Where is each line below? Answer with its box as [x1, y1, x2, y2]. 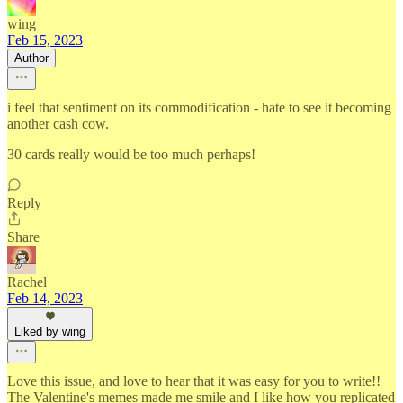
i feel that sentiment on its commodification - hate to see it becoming [7, 100, 391, 115]
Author [14, 51, 49, 65]
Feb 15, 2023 [7, 32, 83, 48]
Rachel [7, 274, 47, 290]
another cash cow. [7, 116, 109, 131]
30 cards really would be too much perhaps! [7, 147, 255, 162]
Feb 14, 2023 [7, 291, 83, 306]
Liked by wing [14, 325, 85, 338]
